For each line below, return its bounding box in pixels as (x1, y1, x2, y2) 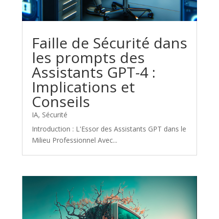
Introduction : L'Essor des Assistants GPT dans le (31, 124, 186, 134)
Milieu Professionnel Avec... (31, 135, 117, 145)
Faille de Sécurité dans (31, 33, 187, 53)
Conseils (31, 91, 90, 112)
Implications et (31, 77, 135, 97)
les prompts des (31, 47, 145, 68)
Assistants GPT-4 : (31, 62, 155, 83)
